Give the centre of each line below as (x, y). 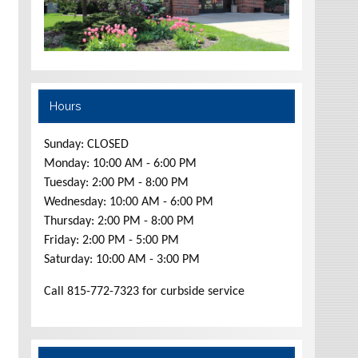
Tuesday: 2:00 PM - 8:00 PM (117, 183)
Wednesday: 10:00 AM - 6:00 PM (129, 202)
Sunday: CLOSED (87, 144)
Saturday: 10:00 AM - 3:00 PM (122, 259)
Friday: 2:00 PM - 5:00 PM (112, 240)
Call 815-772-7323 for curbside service (145, 291)
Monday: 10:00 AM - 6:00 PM (121, 163)
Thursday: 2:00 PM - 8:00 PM (119, 221)
